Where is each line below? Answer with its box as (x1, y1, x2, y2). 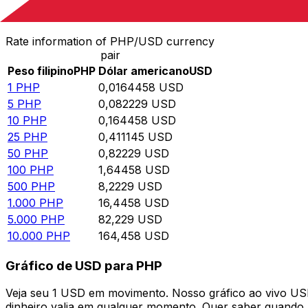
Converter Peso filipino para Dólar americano (5, 5, 253, 20)
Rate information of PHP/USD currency (5, 34, 214, 49)
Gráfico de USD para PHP (5, 257, 162, 274)
